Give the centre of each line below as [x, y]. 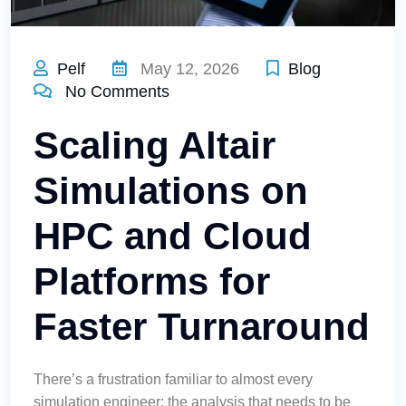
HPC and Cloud [173, 237]
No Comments [117, 92]
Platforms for [152, 282]
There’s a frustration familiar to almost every [173, 380]
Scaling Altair [155, 146]
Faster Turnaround [202, 327]
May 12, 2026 [188, 69]
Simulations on [171, 191]
